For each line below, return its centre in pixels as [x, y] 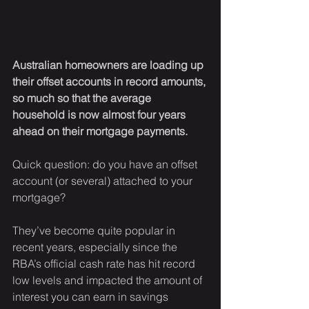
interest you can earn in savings [92, 297]
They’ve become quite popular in [95, 231]
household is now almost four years [100, 115]
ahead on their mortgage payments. [100, 131]
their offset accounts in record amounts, [110, 82]
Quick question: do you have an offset [106, 165]
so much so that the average [83, 98]
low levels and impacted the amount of [109, 280]
